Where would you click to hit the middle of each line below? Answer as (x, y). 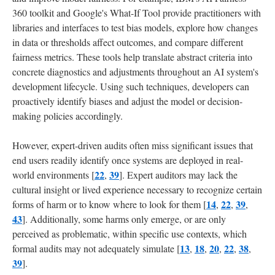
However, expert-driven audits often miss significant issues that (133, 145)
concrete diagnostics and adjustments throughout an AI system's (135, 71)
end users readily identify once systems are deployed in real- (128, 160)
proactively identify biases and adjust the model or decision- (127, 101)
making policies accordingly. (68, 115)
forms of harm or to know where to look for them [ (109, 204)
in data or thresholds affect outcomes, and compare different (128, 42)
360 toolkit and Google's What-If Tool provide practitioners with (137, 12)
